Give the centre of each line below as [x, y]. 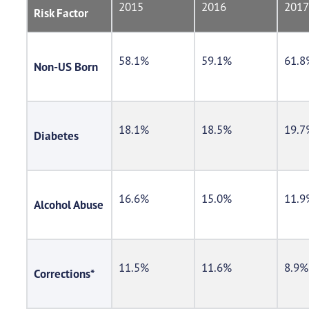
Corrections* [64, 274]
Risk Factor [61, 13]
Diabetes [56, 136]
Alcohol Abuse [68, 205]
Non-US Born [66, 67]
